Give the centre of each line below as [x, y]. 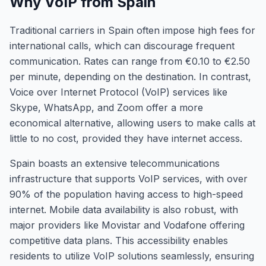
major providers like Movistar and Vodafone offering [127, 225]
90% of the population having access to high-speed [126, 194]
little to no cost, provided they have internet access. [126, 138]
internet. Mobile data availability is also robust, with [124, 210]
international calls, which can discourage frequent [122, 46]
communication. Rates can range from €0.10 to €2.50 [130, 61]
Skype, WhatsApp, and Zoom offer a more [106, 107]
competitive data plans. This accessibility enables [119, 240]
